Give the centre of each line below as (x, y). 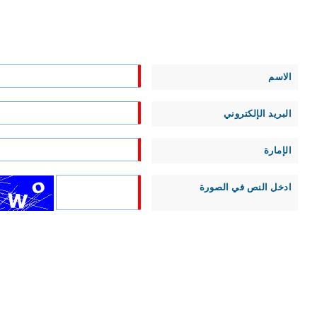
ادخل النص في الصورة (245, 187)
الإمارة (277, 150)
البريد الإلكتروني (257, 114)
